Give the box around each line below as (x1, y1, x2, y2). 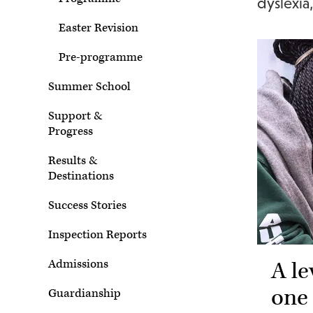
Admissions (48, 256, 108, 272)
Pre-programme (59, 50, 143, 65)
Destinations (48, 168, 114, 184)
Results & (48, 153, 98, 168)
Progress (48, 124, 93, 139)
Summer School (48, 79, 131, 94)
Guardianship (48, 286, 121, 301)
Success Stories (48, 198, 126, 213)
